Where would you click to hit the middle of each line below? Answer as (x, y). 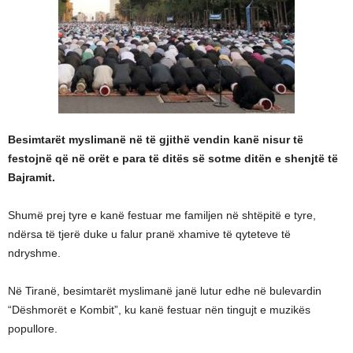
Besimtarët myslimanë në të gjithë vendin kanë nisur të (156, 139)
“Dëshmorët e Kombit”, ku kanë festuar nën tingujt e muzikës (159, 310)
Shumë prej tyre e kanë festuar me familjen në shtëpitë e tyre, (162, 215)
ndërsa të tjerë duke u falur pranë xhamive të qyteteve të (149, 234)
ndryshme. (34, 253)
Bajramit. (33, 177)
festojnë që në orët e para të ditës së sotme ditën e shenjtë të (173, 158)
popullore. (33, 329)
